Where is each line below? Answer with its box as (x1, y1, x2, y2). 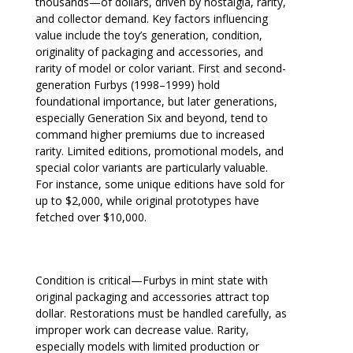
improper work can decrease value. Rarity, (35, 322, 249, 338)
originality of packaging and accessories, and (35, 44, 263, 60)
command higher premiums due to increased (35, 127, 265, 143)
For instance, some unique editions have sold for (35, 176, 284, 192)
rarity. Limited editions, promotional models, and (35, 143, 284, 159)
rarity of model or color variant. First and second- (35, 61, 286, 76)
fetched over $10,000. (35, 210, 147, 225)
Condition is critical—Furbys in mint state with (35, 273, 268, 288)
